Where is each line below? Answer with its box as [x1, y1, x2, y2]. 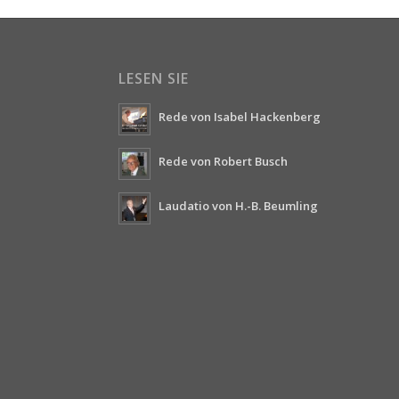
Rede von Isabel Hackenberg [158, 109, 321, 126]
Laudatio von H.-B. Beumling [158, 198, 318, 215]
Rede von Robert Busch [158, 153, 288, 170]
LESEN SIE [118, 69, 189, 89]
